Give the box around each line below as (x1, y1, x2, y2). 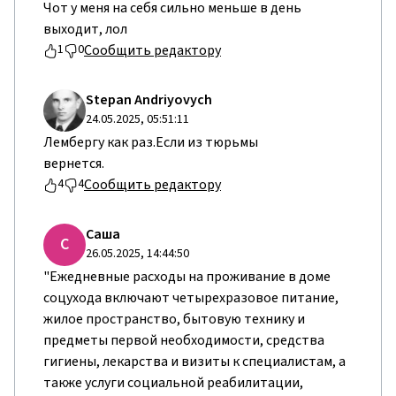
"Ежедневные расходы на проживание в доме (43, 266, 331, 286)
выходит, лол (43, 19, 127, 39)
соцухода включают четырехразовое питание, (43, 287, 339, 308)
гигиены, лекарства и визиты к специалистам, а (43, 351, 346, 371)
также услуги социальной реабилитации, (43, 372, 303, 392)
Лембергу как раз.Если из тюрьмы (43, 132, 258, 152)
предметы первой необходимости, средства (43, 330, 324, 350)
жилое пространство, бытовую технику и (43, 308, 305, 329)
